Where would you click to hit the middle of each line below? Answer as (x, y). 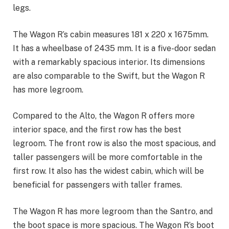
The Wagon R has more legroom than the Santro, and (113, 211)
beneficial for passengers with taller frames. (97, 185)
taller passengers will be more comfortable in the (108, 157)
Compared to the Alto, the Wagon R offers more (104, 116)
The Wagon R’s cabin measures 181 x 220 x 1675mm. (111, 34)
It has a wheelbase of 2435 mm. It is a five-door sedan (114, 48)
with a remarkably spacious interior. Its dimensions (109, 62)
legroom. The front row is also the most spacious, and (114, 144)
